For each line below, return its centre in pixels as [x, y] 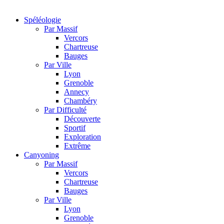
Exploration [82, 137]
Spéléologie [42, 20]
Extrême [77, 146]
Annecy [76, 92]
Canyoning [41, 155]
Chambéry [80, 101]
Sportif [75, 128]
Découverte [82, 119]
